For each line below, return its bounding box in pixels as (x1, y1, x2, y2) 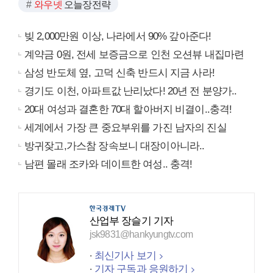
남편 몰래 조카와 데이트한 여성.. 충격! (24, 158, 193, 170)
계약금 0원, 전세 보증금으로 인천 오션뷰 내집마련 (24, 48, 244, 60)
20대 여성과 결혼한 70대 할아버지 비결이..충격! (24, 103, 232, 115)
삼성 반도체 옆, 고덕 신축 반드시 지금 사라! (24, 66, 214, 79)
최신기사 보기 (94, 249, 156, 261)
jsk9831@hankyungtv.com (89, 229, 193, 239)
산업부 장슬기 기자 (89, 214, 174, 227)
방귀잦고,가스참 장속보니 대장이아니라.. (24, 140, 205, 152)
